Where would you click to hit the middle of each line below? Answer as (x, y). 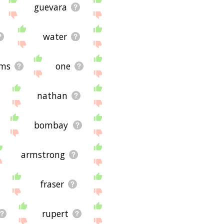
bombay (51, 125)
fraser (52, 184)
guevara (50, 7)
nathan (52, 96)
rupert (55, 214)
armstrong (43, 155)
